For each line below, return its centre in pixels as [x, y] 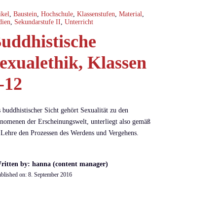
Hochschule [57, 14]
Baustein [25, 14]
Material [131, 14]
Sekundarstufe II [38, 22]
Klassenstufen [96, 14]
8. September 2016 [50, 174]
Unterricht [79, 22]
